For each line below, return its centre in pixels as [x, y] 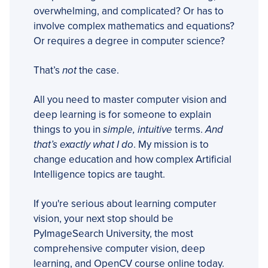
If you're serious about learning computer [125, 203]
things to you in [68, 129]
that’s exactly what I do [83, 144]
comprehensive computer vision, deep [119, 248]
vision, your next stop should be [103, 218]
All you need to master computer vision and [130, 99]
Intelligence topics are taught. [99, 174]
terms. [189, 129]
